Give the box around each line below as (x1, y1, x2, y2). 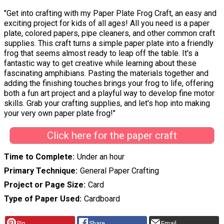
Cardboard (83, 194, 120, 204)
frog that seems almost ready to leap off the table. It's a (4, 48, 198, 58)
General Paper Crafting (79, 166, 159, 176)
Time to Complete (4, 152, 72, 162)
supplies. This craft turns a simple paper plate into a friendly (4, 38, 213, 48)
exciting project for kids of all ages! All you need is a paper (4, 18, 209, 28)
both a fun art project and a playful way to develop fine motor (4, 88, 214, 98)
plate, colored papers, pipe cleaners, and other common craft (4, 28, 215, 38)
